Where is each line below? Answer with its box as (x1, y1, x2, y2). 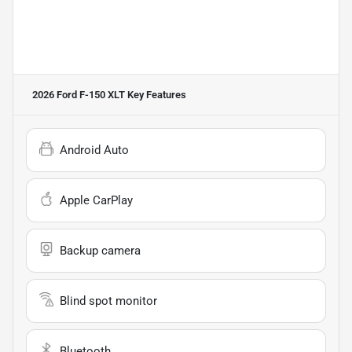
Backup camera (60, 243, 141, 258)
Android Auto (60, 142, 129, 157)
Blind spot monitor (60, 293, 157, 308)
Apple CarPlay (60, 192, 133, 207)
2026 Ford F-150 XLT (32, 88, 125, 101)
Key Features (125, 88, 186, 101)
